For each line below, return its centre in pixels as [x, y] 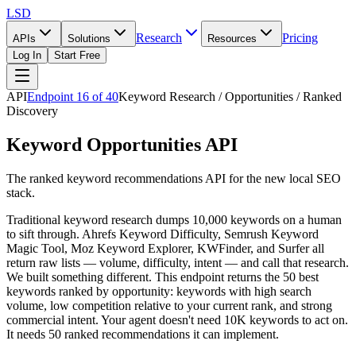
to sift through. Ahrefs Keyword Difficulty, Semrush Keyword [163, 234]
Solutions [89, 39]
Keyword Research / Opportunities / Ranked [230, 97]
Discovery [32, 111]
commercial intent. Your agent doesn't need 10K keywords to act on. [177, 319]
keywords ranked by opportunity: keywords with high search [159, 291]
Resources [232, 39]
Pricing [300, 38]
